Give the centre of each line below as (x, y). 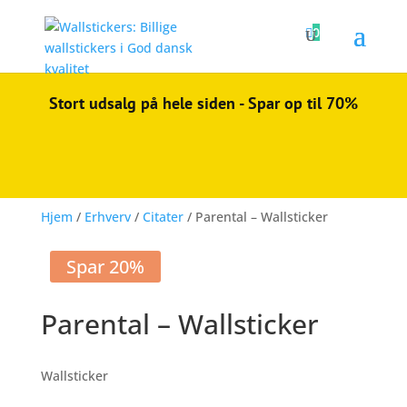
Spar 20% (105, 267)
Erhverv (107, 217)
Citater (163, 217)
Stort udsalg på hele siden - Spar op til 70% (203, 103)
